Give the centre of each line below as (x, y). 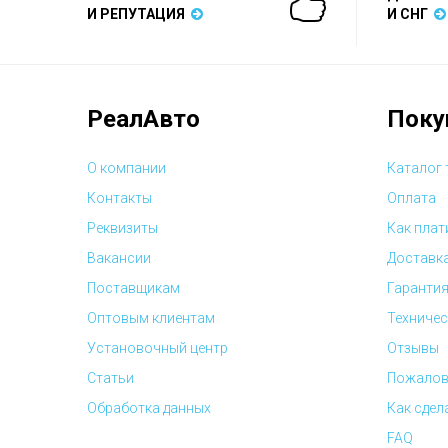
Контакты (119, 198)
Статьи (110, 378)
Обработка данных (149, 408)
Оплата (411, 198)
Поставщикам (133, 288)
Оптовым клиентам (151, 318)
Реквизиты (122, 228)
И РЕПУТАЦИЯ (139, 14)
